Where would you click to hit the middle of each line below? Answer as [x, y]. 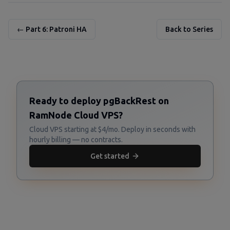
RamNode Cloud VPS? [76, 115]
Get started [110, 156]
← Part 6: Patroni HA [52, 29]
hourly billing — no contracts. [76, 140]
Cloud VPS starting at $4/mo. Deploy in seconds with [112, 129]
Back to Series [189, 29]
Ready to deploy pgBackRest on [99, 101]
